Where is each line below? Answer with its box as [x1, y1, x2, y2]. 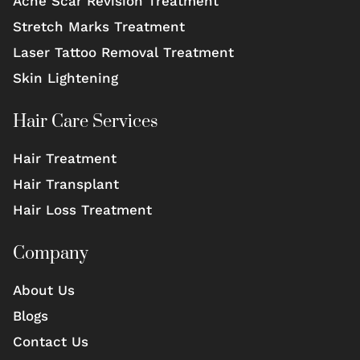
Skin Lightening [13, 69, 118, 86]
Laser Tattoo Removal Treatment [13, 43, 234, 60]
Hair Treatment [13, 149, 117, 166]
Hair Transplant [13, 175, 119, 192]
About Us [13, 281, 75, 298]
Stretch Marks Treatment [13, 18, 185, 35]
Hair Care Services [13, 110, 158, 133]
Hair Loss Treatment [13, 201, 152, 218]
